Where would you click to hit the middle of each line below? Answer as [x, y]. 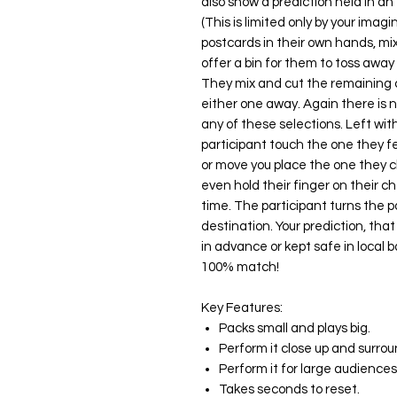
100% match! [240, 268]
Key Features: [242, 308]
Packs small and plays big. [295, 329]
